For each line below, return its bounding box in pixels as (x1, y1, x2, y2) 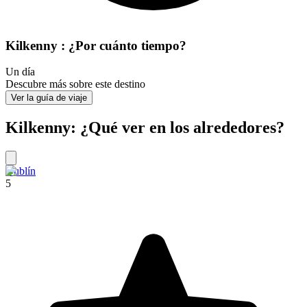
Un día (5, 66, 35, 78)
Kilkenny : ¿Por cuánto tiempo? (5, 38, 186, 53)
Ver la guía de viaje (11, 93, 87, 103)
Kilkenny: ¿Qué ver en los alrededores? (5, 119, 284, 137)
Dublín (5, 165, 36, 177)
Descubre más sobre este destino (5, 78, 145, 90)
